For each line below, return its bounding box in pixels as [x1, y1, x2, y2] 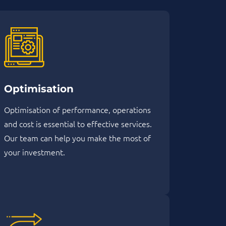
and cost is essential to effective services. [4, 118, 152, 130]
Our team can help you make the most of [4, 132, 151, 144]
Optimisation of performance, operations [4, 104, 151, 116]
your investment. [4, 146, 65, 158]
